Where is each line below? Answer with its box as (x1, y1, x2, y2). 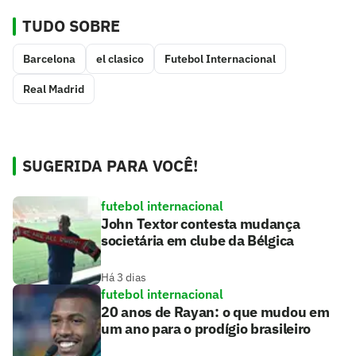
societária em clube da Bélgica (101, 231, 294, 250)
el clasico (96, 52, 144, 67)
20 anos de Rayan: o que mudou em (101, 303, 330, 322)
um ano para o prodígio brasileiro (101, 319, 311, 339)
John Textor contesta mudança (101, 215, 300, 234)
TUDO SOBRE (22, 15, 120, 37)
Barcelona (23, 52, 75, 67)
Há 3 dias (101, 270, 146, 285)
